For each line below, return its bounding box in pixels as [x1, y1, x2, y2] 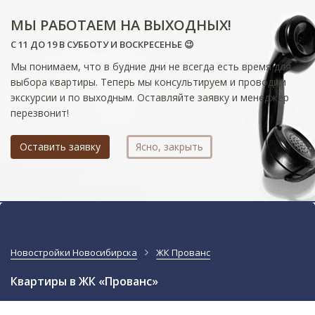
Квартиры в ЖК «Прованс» [11, 274, 158, 289]
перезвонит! [11, 106, 69, 120]
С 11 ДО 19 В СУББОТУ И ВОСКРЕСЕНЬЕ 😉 [11, 38, 194, 51]
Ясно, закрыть [136, 140, 203, 153]
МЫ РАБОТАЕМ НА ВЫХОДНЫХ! [11, 15, 231, 34]
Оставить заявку [20, 140, 101, 153]
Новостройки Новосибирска [11, 246, 137, 259]
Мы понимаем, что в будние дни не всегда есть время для [11, 60, 291, 73]
